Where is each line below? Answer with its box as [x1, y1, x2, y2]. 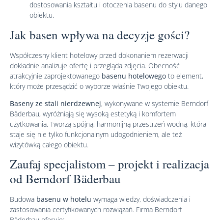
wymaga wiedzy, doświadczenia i [91, 194, 191, 204]
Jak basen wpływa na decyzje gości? [10, 26, 190, 43]
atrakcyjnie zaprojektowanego [10, 71, 102, 81]
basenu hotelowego [102, 71, 166, 81]
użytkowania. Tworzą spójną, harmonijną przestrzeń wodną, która [10, 119, 206, 129]
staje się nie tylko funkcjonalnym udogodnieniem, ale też [10, 129, 182, 139]
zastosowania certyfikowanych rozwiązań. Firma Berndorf [10, 205, 182, 215]
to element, [166, 71, 203, 81]
